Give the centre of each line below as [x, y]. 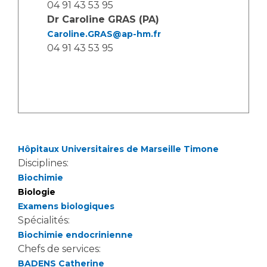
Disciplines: [44, 163]
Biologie [37, 192]
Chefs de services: [60, 249]
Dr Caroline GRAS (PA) [103, 19]
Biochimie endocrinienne [75, 235]
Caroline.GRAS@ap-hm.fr [104, 34]
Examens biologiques [66, 206]
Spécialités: [45, 220]
